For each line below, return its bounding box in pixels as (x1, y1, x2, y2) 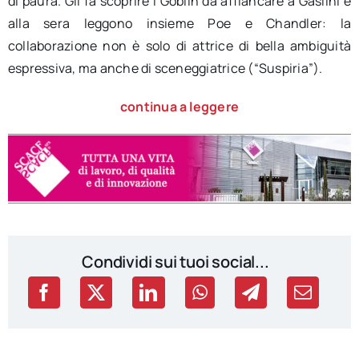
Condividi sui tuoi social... (82, 251, 269, 273)
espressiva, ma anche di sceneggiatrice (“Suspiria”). (7, 59, 323, 78)
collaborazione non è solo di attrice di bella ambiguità (7, 37, 352, 55)
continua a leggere (119, 98, 240, 116)
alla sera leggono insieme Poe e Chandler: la (7, 14, 352, 33)
